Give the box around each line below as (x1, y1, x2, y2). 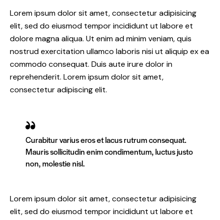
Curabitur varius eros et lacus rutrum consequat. (26, 134, 187, 146)
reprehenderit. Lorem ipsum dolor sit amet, (10, 72, 164, 82)
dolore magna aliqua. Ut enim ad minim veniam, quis (10, 33, 192, 44)
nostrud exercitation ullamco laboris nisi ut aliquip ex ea (10, 46, 209, 57)
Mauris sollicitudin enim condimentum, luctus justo (26, 146, 193, 158)
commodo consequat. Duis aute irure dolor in (10, 59, 172, 70)
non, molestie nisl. (26, 158, 85, 169)
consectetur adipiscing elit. (10, 84, 107, 95)
